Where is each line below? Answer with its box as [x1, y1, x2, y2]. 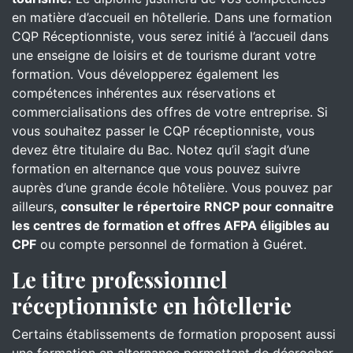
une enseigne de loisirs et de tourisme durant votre [12, 47, 316, 63]
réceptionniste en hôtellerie [12, 291, 292, 320]
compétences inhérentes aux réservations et [12, 85, 276, 101]
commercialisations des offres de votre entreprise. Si [12, 104, 328, 120]
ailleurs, [12, 199, 61, 214]
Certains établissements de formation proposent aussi [12, 326, 336, 342]
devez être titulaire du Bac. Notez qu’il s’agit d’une [12, 142, 310, 158]
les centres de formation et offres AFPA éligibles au [12, 217, 329, 233]
